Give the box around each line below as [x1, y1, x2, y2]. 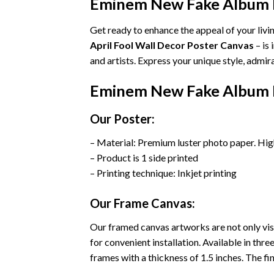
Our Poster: [90, 111, 155, 126]
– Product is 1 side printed [90, 151, 198, 163]
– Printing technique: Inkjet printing [90, 166, 237, 179]
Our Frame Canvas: [90, 195, 195, 210]
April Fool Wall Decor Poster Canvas [90, 39, 254, 51]
